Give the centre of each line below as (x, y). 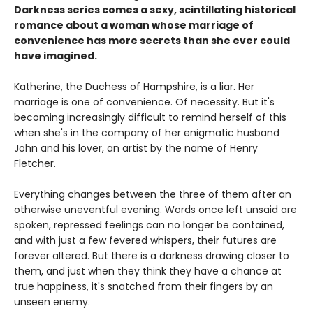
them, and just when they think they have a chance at (148, 271)
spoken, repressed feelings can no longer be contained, (149, 225)
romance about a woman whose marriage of (134, 26)
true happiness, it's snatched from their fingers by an (144, 287)
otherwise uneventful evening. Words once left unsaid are (155, 210)
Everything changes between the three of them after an (153, 195)
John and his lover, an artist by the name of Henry (136, 148)
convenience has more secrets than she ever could (152, 41)
